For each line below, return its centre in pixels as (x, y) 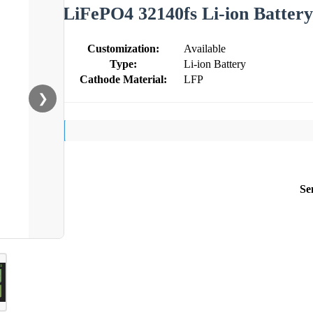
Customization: (123, 48)
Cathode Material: (123, 79)
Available (205, 48)
